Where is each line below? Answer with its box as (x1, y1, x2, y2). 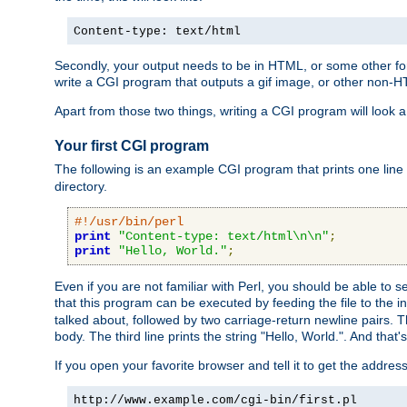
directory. (55, 178, 107, 194)
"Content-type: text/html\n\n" (118, 228, 329, 243)
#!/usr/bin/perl (74, 213, 184, 229)
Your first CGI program (55, 138, 209, 154)
